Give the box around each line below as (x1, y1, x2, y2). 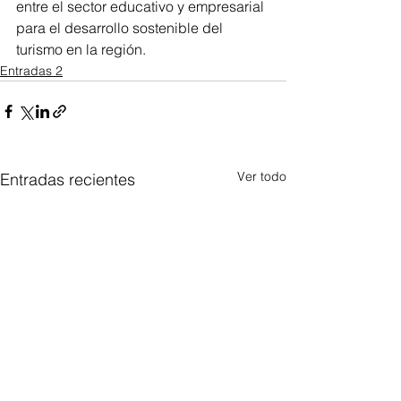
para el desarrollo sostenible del (16, 19, 226, 37)
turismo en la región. (16, 40, 146, 58)
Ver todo (237, 168, 286, 184)
